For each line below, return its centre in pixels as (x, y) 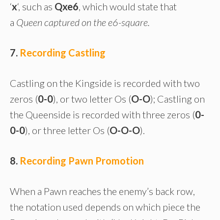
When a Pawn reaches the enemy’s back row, (102, 191)
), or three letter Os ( (67, 130)
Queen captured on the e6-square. (83, 22)
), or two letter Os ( (92, 99)
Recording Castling (64, 53)
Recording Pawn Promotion (82, 161)
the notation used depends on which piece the (105, 207)
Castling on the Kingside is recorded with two (105, 83)
